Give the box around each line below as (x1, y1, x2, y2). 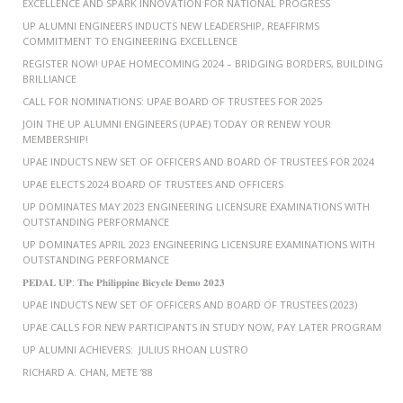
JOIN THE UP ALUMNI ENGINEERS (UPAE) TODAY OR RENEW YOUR (22, 117, 331, 130)
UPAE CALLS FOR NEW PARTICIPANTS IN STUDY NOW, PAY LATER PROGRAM (22, 320, 381, 334)
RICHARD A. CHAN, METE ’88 (22, 365, 153, 379)
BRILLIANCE (22, 72, 76, 85)
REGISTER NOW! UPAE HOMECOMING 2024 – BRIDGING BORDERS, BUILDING (22, 57, 383, 70)
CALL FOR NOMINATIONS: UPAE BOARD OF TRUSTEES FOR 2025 (22, 94, 322, 108)
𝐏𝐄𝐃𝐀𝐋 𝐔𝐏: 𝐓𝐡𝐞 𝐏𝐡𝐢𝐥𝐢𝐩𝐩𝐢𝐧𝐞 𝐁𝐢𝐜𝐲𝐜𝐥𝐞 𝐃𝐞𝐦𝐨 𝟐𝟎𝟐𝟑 (22, 275, 225, 289)
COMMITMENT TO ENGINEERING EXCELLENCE (22, 34, 237, 48)
